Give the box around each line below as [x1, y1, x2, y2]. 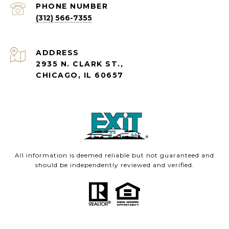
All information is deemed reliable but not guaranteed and [15, 151, 214, 159]
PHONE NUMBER [36, 2, 108, 11]
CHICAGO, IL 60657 [36, 71, 124, 80]
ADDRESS [36, 48, 79, 57]
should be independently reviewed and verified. [35, 161, 194, 169]
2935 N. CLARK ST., [36, 59, 123, 68]
